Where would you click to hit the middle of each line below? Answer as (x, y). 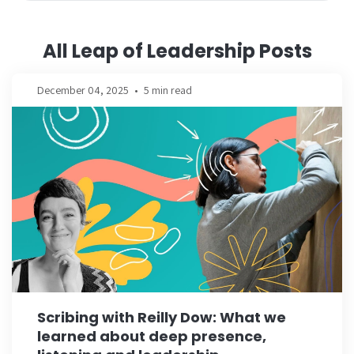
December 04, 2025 (83, 90)
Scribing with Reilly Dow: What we (162, 317)
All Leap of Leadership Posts (177, 51)
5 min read (168, 90)
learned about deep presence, (152, 336)
